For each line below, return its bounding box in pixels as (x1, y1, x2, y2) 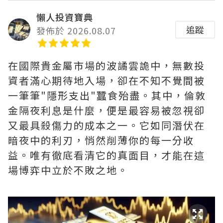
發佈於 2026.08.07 (36, 24, 116, 37)
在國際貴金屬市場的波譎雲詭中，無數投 (8, 58, 205, 73)
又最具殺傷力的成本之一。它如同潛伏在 (8, 118, 205, 133)
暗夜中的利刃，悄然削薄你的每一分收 (8, 133, 194, 148)
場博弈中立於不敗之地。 (8, 163, 128, 178)
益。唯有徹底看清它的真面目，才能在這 (8, 148, 205, 163)
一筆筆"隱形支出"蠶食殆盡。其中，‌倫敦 (8, 88, 206, 103)
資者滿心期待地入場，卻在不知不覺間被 (8, 73, 205, 88)
